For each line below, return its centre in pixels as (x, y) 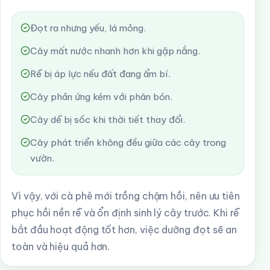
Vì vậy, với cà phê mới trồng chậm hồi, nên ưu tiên (126, 196)
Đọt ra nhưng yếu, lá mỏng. (88, 28)
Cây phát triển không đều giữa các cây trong (128, 143)
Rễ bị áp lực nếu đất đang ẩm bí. (100, 74)
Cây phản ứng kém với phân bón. (101, 97)
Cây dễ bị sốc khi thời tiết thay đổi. (108, 120)
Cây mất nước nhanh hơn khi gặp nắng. (115, 51)
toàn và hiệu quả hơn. (61, 246)
